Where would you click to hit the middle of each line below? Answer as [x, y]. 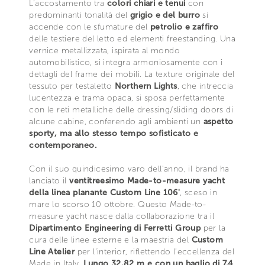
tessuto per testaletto [72, 86]
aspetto [218, 121]
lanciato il [49, 180]
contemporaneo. [63, 145]
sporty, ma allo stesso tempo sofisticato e [114, 133]
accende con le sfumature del [90, 27]
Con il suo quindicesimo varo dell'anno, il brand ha [129, 169]
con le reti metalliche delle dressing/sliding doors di [131, 109]
